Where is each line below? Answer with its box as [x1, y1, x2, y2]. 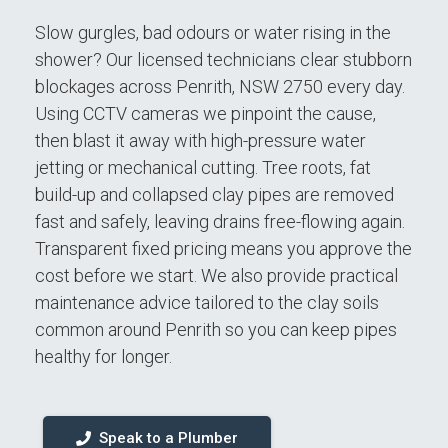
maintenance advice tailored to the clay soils [35, 292, 379, 313]
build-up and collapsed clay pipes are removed [35, 184, 394, 205]
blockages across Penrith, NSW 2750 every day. [35, 76, 405, 97]
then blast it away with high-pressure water [35, 130, 366, 151]
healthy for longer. [35, 346, 172, 367]
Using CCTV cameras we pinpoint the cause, [35, 103, 376, 124]
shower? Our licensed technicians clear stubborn [35, 49, 412, 70]
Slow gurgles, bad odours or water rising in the [35, 22, 391, 43]
